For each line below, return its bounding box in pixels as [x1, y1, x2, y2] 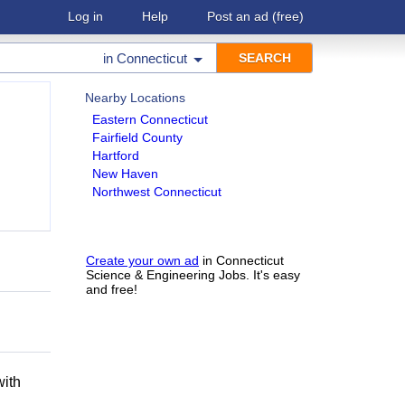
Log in [68, 9, 103, 24]
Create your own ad [86, 253, 199, 268]
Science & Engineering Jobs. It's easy [86, 268, 300, 282]
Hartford [92, 148, 139, 163]
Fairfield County [92, 130, 183, 145]
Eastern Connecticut [92, 112, 208, 127]
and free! [86, 282, 137, 297]
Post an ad [207, 9, 268, 24]
